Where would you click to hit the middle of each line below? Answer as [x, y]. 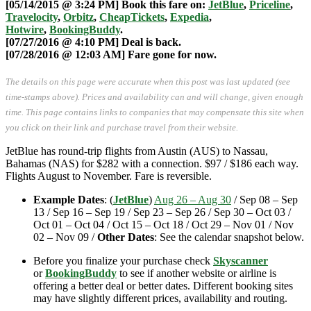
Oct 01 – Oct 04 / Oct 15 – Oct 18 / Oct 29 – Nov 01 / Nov [163, 224]
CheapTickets [132, 17]
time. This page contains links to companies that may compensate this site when [155, 112]
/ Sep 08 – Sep [264, 199]
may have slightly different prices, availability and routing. [160, 298]
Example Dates [69, 199]
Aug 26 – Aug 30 [193, 199]
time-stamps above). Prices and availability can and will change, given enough [154, 97]
